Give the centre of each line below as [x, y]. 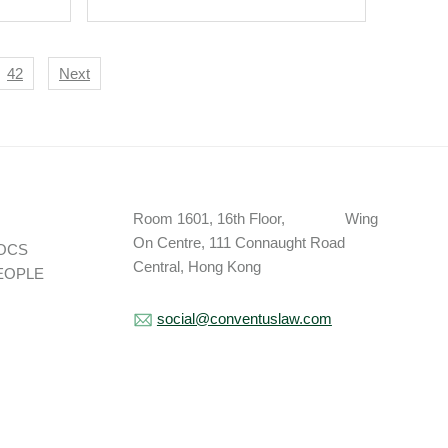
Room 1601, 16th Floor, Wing [255, 218]
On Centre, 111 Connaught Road [238, 242]
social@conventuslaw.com [244, 318]
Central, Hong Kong [196, 266]
